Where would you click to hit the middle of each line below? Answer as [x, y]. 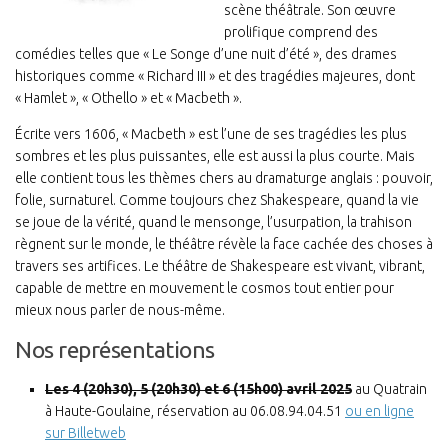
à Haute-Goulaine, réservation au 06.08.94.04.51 [195, 411]
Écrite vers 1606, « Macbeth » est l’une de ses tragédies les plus [211, 134]
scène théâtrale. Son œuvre [310, 10]
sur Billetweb [85, 433]
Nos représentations [115, 350]
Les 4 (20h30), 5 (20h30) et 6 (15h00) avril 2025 [198, 389]
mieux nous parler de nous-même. [120, 310]
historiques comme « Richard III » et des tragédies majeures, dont [215, 76]
